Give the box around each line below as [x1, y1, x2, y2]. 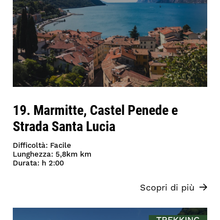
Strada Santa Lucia [13, 116, 116, 136]
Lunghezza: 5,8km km [13, 150, 92, 160]
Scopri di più [139, 182, 194, 194]
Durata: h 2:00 [13, 159, 64, 168]
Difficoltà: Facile [13, 141, 72, 151]
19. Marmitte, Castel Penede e [13, 100, 178, 119]
